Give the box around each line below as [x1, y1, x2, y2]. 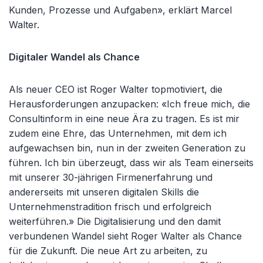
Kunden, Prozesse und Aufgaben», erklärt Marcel [9, 4, 232, 16]
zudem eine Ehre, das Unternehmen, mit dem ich [9, 127, 227, 139]
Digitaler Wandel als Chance [9, 51, 140, 63]
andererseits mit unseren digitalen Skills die [9, 186, 199, 198]
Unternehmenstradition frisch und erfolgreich [9, 201, 211, 213]
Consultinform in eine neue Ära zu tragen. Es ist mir [9, 113, 240, 124]
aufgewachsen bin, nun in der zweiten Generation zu [9, 142, 245, 154]
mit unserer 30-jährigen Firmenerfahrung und [9, 171, 213, 183]
